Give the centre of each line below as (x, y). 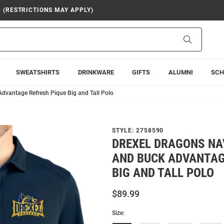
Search (202, 39)
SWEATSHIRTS (38, 72)
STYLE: (124, 130)
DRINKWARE (96, 72)
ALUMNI (180, 72)
